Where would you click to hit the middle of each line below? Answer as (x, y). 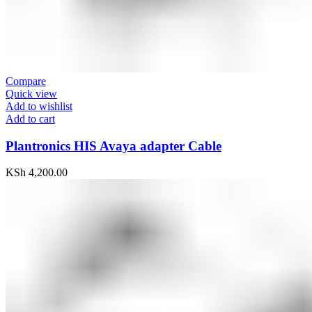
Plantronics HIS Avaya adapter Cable (114, 146)
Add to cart (30, 118)
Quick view (31, 93)
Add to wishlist (39, 106)
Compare (26, 81)
